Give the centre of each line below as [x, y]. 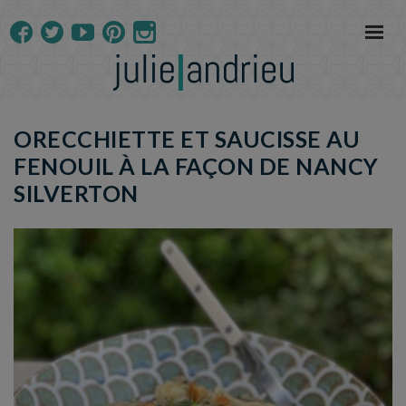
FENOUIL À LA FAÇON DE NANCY [196, 166]
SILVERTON [76, 193]
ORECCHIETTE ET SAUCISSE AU [187, 139]
